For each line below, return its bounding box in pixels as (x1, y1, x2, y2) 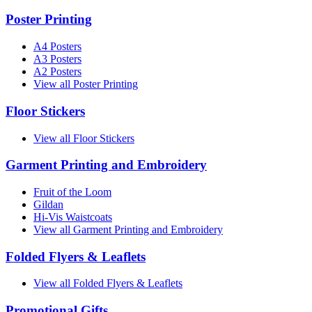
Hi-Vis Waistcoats (33, 210, 112, 223)
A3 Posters (33, 53, 81, 65)
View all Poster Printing (33, 78, 138, 91)
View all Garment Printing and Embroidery (33, 223, 223, 235)
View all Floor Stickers (33, 132, 134, 144)
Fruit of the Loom (33, 185, 111, 198)
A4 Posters (33, 40, 81, 53)
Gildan (33, 198, 63, 210)
